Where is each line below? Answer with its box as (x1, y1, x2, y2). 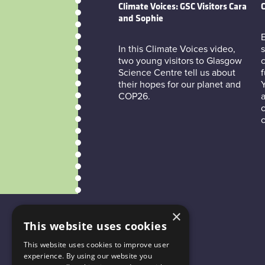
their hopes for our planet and (118, 79, 241, 89)
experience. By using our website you (24, 251, 152, 261)
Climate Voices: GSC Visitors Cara (118, 2, 247, 12)
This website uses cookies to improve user (24, 240, 170, 250)
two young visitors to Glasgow (118, 56, 242, 66)
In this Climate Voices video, (118, 44, 235, 54)
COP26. (118, 91, 150, 101)
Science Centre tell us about (118, 67, 235, 77)
